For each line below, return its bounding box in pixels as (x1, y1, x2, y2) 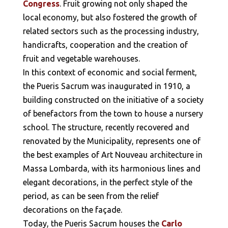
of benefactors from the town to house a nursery (22, 108, 203, 118)
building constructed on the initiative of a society (22, 95, 204, 104)
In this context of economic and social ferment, (22, 67, 197, 77)
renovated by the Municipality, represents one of (22, 136, 201, 146)
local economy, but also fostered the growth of (22, 12, 197, 22)
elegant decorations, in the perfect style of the (22, 177, 192, 187)
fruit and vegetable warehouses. (22, 53, 140, 63)
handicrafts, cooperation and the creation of (22, 40, 188, 49)
